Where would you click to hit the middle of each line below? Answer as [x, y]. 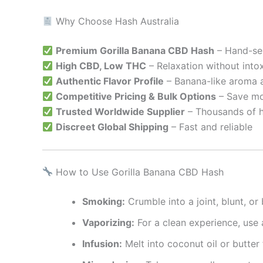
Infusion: [102, 243]
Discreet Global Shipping [112, 127]
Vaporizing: [108, 222]
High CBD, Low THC [101, 66]
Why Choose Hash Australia [116, 21]
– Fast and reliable [211, 127]
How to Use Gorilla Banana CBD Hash [139, 172]
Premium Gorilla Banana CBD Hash [135, 51]
